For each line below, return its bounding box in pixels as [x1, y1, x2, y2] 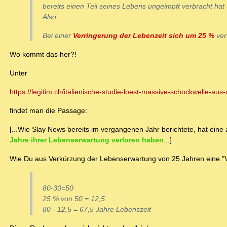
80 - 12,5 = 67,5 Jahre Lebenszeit [43, 205, 151, 214]
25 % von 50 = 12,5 [43, 195, 105, 203]
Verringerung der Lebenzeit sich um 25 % [73, 31, 214, 40]
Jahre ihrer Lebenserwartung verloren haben [10, 136, 164, 144]
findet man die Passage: [10, 106, 87, 115]
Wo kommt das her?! [10, 50, 77, 59]
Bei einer [43, 31, 73, 40]
